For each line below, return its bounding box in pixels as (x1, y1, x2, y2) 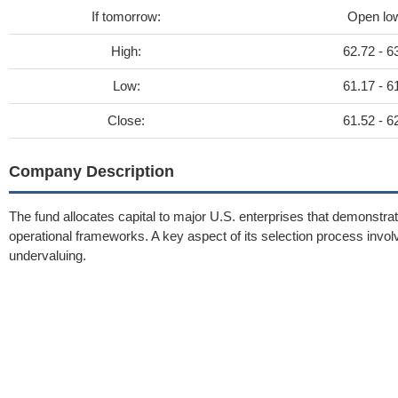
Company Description (9, 163, 174, 180)
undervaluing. (9, 248, 86, 263)
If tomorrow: (92, 9, 161, 24)
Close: (107, 113, 145, 128)
